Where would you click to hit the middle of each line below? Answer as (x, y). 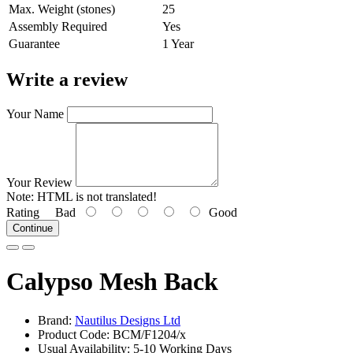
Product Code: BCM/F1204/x (112, 334)
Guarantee (34, 44)
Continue (33, 228)
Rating (23, 212)
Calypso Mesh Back (112, 282)
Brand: (56, 320)
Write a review (67, 79)
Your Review (39, 182)
